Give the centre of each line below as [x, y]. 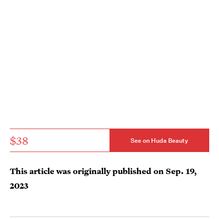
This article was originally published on [88, 171]
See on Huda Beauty [159, 140]
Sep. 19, [181, 171]
